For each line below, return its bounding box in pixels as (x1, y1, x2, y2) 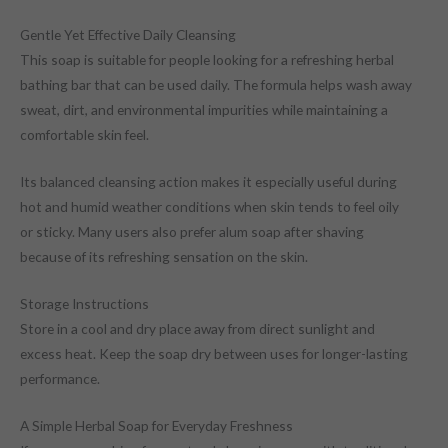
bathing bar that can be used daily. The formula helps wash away (20, 76, 412, 94)
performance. (20, 369, 100, 387)
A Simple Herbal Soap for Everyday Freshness (20, 416, 293, 434)
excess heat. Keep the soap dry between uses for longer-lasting (20, 344, 408, 362)
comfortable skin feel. (20, 126, 149, 144)
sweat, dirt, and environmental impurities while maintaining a (20, 101, 388, 119)
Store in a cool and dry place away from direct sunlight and (20, 319, 375, 337)
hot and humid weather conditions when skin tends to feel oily (20, 197, 399, 215)
